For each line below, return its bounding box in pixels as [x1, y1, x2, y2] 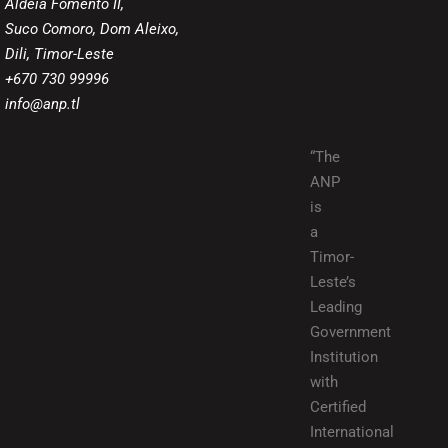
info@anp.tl [5, 95, 84, 113]
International [310, 423, 394, 441]
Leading [310, 298, 362, 316]
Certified [310, 398, 366, 416]
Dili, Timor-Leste [5, 45, 114, 63]
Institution [310, 348, 378, 366]
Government [310, 323, 391, 341]
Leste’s [310, 273, 356, 291]
